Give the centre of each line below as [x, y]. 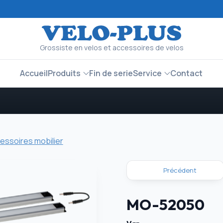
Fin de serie [111, 73]
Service [148, 73]
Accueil [34, 73]
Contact [187, 73]
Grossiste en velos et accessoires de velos [111, 48]
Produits [64, 73]
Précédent [179, 170]
